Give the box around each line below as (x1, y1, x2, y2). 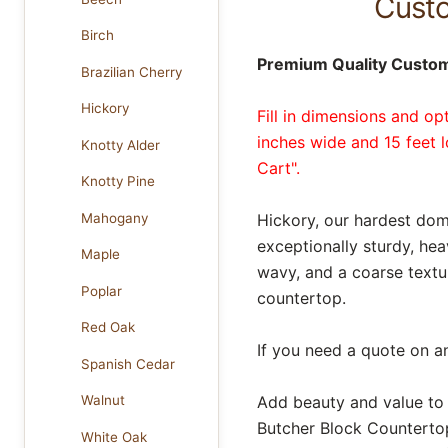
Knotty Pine (81, 173, 156, 190)
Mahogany (81, 209, 149, 226)
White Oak (81, 428, 148, 445)
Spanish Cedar (81, 355, 176, 372)
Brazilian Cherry (81, 63, 183, 80)
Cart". (256, 157, 300, 178)
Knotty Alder (81, 136, 161, 153)
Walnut (81, 392, 126, 409)
